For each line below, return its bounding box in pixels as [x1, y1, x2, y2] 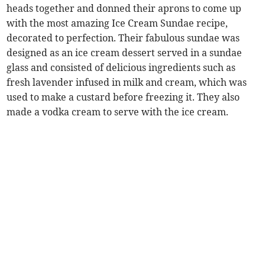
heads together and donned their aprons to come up [7, 2, 242, 15]
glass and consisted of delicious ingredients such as [7, 62, 236, 74]
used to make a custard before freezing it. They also [7, 91, 240, 104]
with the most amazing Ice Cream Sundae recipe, [7, 17, 228, 30]
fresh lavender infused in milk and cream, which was [7, 76, 247, 89]
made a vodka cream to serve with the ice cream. [7, 106, 229, 118]
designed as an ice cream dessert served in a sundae [7, 47, 243, 59]
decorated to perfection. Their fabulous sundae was [7, 32, 240, 44]
